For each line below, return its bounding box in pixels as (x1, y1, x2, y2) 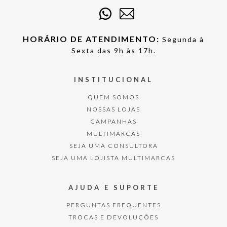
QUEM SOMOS (88, 93, 139, 101)
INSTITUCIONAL (74, 75, 153, 84)
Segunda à (160, 35, 204, 44)
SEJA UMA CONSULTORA (69, 142, 158, 149)
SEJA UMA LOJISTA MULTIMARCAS (52, 154, 175, 162)
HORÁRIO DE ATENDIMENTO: (23, 34, 160, 44)
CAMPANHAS (90, 118, 137, 125)
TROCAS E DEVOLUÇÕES (68, 213, 159, 221)
